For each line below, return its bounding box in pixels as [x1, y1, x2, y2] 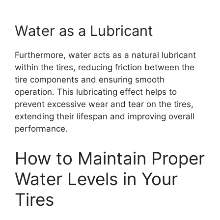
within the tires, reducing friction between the [15, 62, 194, 72]
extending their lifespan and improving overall [15, 111, 194, 121]
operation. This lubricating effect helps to [15, 87, 177, 97]
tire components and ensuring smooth [15, 75, 165, 84]
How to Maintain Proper [15, 147, 205, 168]
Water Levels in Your [15, 168, 178, 189]
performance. [15, 124, 68, 134]
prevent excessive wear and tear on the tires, [15, 99, 193, 109]
